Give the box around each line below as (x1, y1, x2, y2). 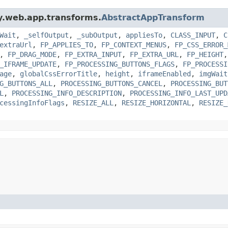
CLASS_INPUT (170, 31, 215, 39)
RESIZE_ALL (73, 98, 113, 107)
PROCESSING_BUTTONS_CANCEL (61, 79, 162, 88)
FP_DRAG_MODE (8, 50, 56, 59)
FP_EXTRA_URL (130, 50, 179, 59)
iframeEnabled (138, 69, 191, 78)
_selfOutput (24, 31, 69, 39)
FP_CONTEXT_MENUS (101, 40, 166, 49)
